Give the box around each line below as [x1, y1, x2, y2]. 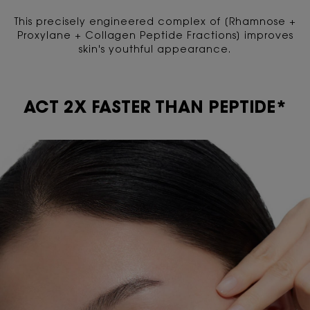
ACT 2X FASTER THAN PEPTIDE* [23, 100, 287, 117]
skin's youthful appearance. [79, 45, 231, 55]
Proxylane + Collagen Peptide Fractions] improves [17, 31, 293, 42]
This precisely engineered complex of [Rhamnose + [14, 17, 296, 28]
